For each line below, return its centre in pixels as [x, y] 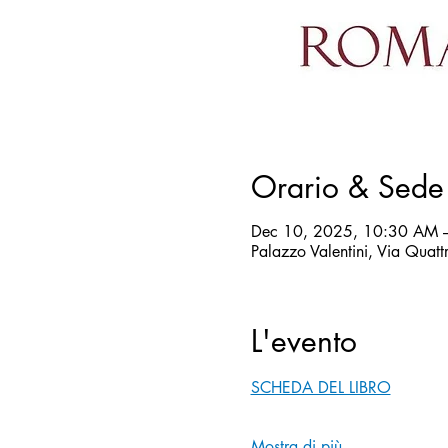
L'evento [303, 341]
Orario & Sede [347, 187]
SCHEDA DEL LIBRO [320, 388]
